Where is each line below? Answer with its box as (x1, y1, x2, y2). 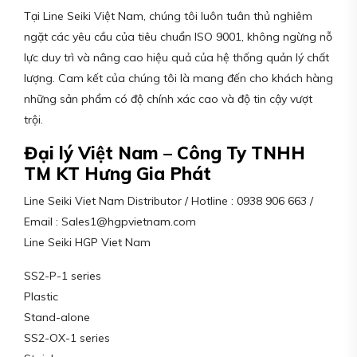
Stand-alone (24, 309, 90, 324)
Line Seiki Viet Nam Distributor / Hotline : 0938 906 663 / (24, 193, 313, 208)
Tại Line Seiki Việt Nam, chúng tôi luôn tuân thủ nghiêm (24, 8, 312, 23)
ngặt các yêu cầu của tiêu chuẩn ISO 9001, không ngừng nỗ (24, 29, 332, 44)
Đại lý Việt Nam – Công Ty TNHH (24, 141, 305, 164)
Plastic (24, 288, 58, 304)
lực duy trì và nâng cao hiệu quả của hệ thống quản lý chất (24, 49, 329, 65)
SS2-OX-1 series (24, 330, 110, 345)
